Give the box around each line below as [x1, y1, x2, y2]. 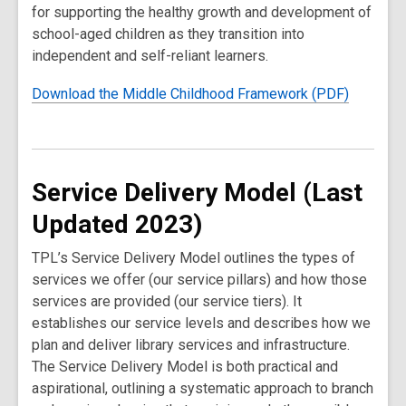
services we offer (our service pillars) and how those [32, 271, 367, 288]
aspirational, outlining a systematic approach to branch [32, 380, 373, 397]
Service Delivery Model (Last [32, 178, 362, 208]
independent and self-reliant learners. [32, 47, 268, 64]
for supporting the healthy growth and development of [32, 4, 372, 21]
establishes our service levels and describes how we [32, 314, 371, 332]
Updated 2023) [32, 209, 202, 239]
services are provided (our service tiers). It [32, 293, 302, 310]
